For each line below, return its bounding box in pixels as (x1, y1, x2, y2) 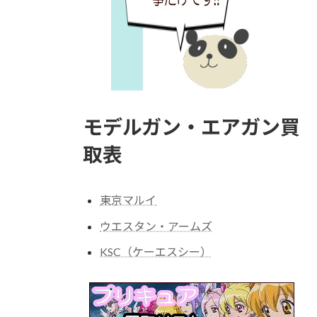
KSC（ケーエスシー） (100, 245, 212, 259)
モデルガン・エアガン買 (83, 114, 300, 139)
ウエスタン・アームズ (100, 219, 212, 233)
